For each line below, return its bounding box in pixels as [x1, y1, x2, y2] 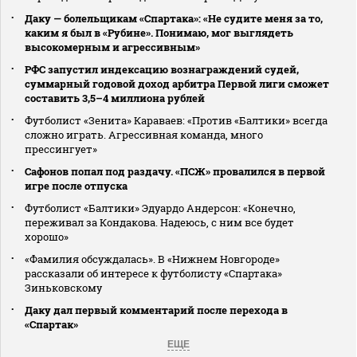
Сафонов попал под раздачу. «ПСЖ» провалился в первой [25, 163, 325, 178]
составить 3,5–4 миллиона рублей [25, 90, 205, 105]
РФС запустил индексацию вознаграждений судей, [25, 61, 299, 76]
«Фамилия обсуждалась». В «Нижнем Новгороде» [25, 251, 280, 266]
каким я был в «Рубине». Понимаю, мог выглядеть [25, 25, 293, 40]
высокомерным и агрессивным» [25, 39, 200, 54]
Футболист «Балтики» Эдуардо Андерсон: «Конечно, [25, 200, 296, 215]
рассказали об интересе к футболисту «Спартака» [25, 265, 282, 280]
